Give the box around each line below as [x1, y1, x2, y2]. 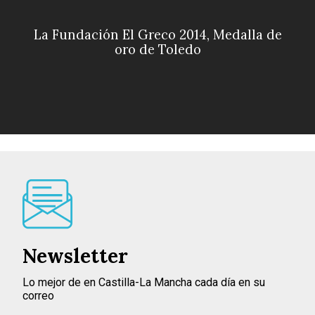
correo [22, 289, 54, 303]
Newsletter [22, 243, 128, 269]
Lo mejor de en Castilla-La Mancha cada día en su [22, 276, 265, 290]
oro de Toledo [114, 41, 201, 58]
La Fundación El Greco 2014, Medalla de [33, 27, 282, 44]
